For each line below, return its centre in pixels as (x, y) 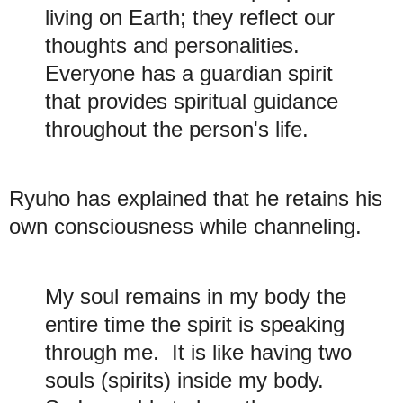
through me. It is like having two (198, 353)
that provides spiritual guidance (192, 101)
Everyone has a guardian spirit (189, 73)
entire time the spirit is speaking (195, 325)
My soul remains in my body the (196, 297)
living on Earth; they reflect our (190, 17)
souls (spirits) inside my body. (188, 381)
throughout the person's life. (177, 129)
